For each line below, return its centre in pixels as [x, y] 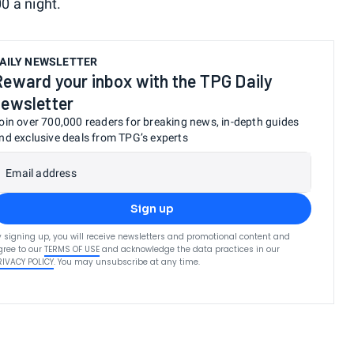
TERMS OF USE [72, 250]
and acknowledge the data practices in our [191, 250]
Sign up [152, 209]
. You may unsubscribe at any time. [127, 262]
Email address [41, 173]
